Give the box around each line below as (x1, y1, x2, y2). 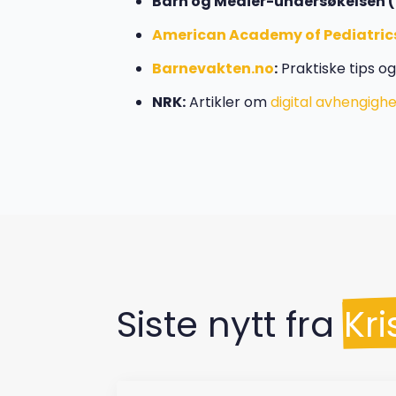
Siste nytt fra (117, 299, 334, 349)
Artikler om (186, 91, 270, 112)
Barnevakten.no (152, 57, 274, 79)
